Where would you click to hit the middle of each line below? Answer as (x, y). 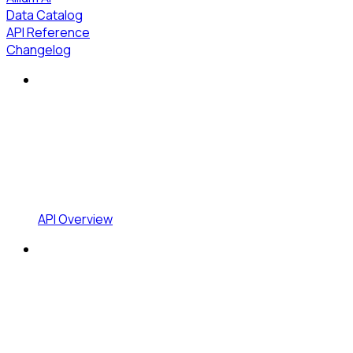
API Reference (48, 32)
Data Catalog (45, 15)
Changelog (39, 49)
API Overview (75, 219)
